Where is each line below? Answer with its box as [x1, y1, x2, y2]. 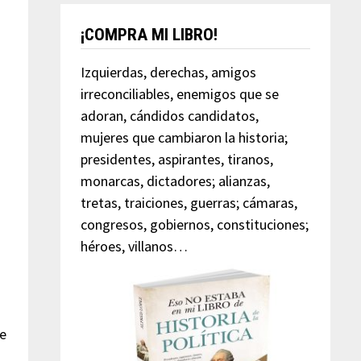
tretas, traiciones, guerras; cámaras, [80, 193, 297, 212]
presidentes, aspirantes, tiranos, [80, 149, 273, 168]
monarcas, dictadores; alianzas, [80, 171, 270, 190]
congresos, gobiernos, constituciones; [80, 214, 309, 234]
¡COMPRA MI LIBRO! [80, 24, 218, 44]
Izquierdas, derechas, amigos [80, 62, 256, 81]
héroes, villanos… [80, 236, 188, 255]
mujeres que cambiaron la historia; [80, 127, 288, 147]
